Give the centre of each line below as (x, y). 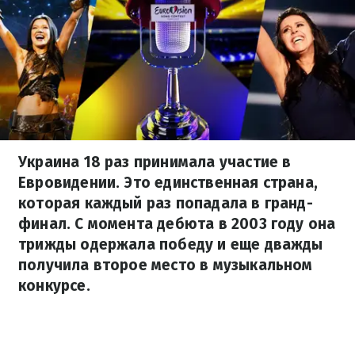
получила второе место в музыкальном (166, 265)
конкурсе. (54, 286)
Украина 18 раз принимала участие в (155, 162)
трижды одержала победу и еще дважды (171, 244)
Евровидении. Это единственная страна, (168, 183)
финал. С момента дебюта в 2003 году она (177, 224)
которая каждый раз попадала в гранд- (166, 203)
